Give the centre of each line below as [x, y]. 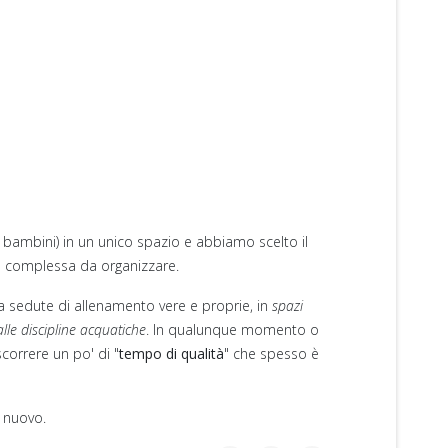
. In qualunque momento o [232, 330]
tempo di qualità [171, 354]
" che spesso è [271, 354]
